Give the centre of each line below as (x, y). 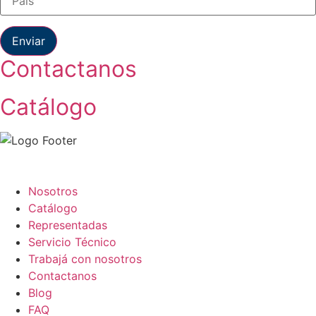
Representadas (68, 225)
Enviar (29, 41)
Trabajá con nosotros (85, 259)
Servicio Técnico (72, 242)
